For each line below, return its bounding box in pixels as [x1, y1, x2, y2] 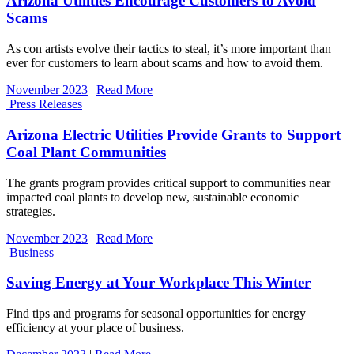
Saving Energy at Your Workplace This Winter [6, 274, 311, 292]
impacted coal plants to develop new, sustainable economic [6, 190, 299, 204]
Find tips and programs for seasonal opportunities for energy [6, 306, 306, 320]
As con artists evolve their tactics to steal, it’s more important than [6, 42, 331, 56]
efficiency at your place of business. [6, 320, 184, 334]
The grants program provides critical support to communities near [6, 175, 330, 190]
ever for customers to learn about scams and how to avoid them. [6, 56, 323, 70]
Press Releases [9, 97, 82, 111]
